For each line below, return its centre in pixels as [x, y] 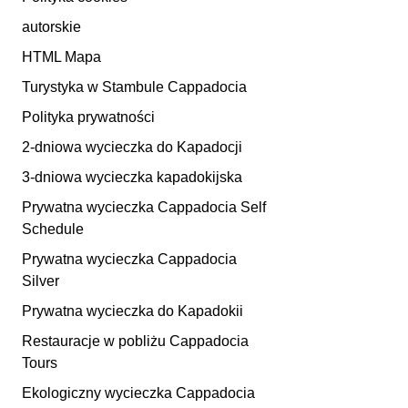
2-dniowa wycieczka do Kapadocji [132, 147]
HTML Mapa [61, 57]
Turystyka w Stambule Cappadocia [134, 87]
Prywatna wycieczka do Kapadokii [133, 311]
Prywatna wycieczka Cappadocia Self [144, 207]
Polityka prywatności [88, 117]
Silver [41, 281]
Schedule [53, 229]
